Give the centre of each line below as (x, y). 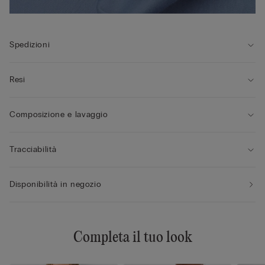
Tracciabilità (33, 150)
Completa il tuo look (132, 238)
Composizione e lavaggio (59, 115)
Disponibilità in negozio (56, 185)
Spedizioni (30, 45)
